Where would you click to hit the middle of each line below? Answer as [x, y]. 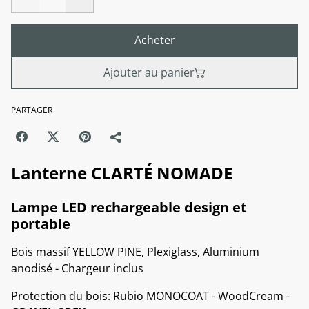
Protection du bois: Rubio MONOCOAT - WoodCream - [150, 296]
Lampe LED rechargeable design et [129, 208]
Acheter [154, 40]
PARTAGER [32, 110]
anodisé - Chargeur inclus [77, 269]
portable [41, 224]
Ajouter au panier [149, 73]
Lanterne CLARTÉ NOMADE [122, 173]
